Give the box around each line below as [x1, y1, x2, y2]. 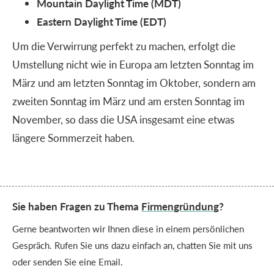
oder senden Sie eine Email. [12, 254, 123, 268]
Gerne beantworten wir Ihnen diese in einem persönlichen [12, 221, 244, 235]
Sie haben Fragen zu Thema [12, 198, 141, 213]
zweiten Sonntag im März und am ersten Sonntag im [12, 93, 245, 108]
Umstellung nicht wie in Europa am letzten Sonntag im [12, 56, 254, 72]
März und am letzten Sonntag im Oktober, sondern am [12, 75, 256, 90]
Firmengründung [141, 198, 219, 213]
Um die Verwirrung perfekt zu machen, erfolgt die [12, 38, 235, 53]
